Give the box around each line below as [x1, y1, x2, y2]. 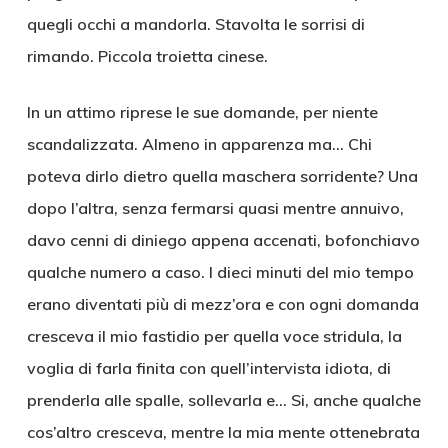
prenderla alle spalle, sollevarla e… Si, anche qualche [26, 390, 421, 410]
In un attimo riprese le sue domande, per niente [26, 102, 378, 122]
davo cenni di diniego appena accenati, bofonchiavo [26, 230, 420, 250]
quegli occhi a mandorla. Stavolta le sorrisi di [26, 14, 365, 34]
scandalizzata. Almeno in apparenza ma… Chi [26, 134, 372, 154]
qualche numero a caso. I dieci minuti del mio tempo [26, 262, 414, 282]
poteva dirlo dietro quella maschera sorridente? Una [26, 166, 418, 186]
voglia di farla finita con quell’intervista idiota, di [26, 358, 391, 378]
